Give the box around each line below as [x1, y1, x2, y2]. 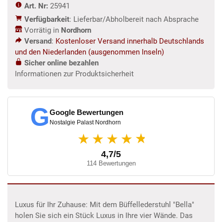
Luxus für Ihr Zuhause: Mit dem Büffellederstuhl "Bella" [15, 200, 194, 209]
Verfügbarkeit [24, 14, 69, 24]
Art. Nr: [22, 1, 50, 10]
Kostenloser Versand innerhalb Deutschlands [55, 36, 204, 46]
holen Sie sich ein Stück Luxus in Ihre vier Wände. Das [15, 211, 193, 220]
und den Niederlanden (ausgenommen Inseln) [15, 47, 164, 56]
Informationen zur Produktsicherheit [15, 69, 134, 78]
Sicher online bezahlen [22, 58, 99, 67]
